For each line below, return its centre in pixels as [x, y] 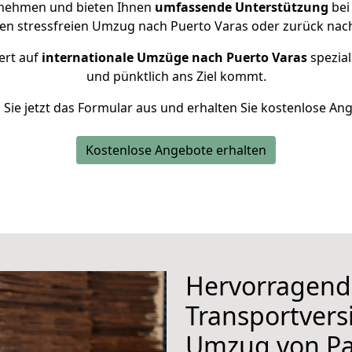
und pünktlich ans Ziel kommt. [176, 76]
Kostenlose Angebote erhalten [176, 150]
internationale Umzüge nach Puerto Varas [174, 57]
